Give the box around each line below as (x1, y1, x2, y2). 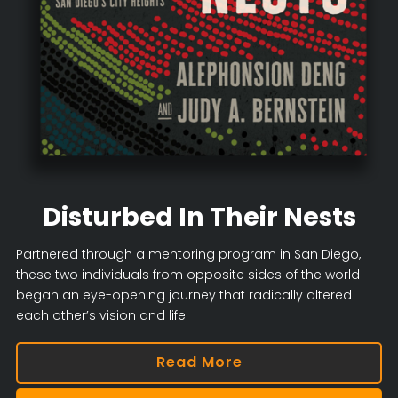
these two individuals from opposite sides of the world (15, 265, 360, 283)
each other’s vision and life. (15, 306, 188, 324)
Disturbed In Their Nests (42, 198, 356, 235)
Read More (155, 352, 243, 373)
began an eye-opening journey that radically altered (15, 285, 352, 304)
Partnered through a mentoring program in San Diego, (15, 244, 361, 263)
